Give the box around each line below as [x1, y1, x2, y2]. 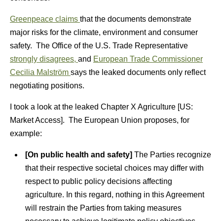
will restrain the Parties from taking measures [25, 204, 182, 212]
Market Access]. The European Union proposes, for [10, 116, 189, 124]
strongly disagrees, [10, 55, 78, 63]
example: [10, 129, 42, 138]
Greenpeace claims [10, 15, 80, 23]
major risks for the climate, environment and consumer [10, 28, 198, 37]
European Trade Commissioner [93, 55, 203, 63]
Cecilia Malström [10, 68, 71, 76]
